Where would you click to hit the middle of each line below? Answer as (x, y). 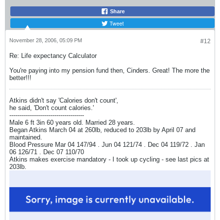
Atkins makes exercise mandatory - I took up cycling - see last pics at (109, 159)
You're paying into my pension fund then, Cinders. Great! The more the (110, 70)
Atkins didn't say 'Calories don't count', (64, 100)
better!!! (20, 78)
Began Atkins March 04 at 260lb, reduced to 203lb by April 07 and (102, 130)
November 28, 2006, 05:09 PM (46, 40)
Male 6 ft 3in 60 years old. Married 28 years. (72, 122)
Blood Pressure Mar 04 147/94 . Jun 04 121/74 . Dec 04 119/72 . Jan (107, 144)
